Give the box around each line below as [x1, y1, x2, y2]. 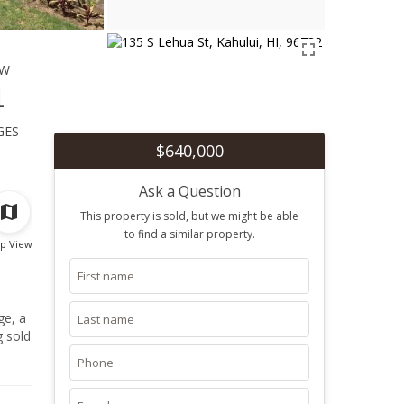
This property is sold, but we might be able [80, 208, 298, 224]
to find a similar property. [124, 226, 255, 242]
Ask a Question [138, 181, 241, 201]
